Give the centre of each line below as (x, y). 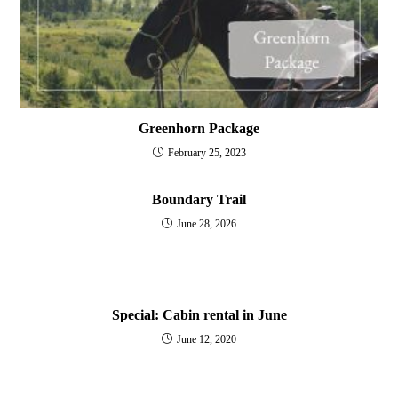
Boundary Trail (199, 200)
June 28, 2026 (207, 224)
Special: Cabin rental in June (199, 315)
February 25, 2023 (207, 153)
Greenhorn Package (199, 129)
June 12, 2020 (207, 340)
